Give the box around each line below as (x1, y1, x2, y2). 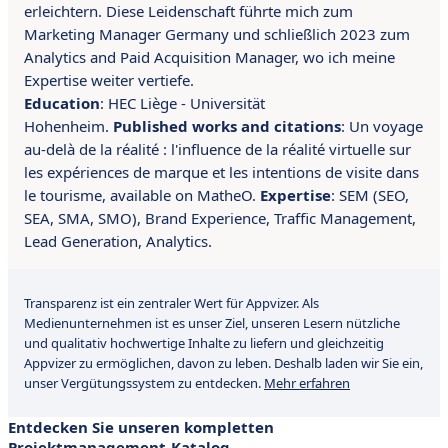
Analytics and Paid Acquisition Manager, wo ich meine (24, 47, 395, 68)
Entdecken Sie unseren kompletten (8, 417, 274, 438)
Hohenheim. (24, 116, 113, 137)
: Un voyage (341, 116, 423, 137)
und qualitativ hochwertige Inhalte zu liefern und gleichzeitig (24, 334, 384, 353)
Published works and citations (113, 116, 341, 137)
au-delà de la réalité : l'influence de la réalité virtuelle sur (24, 139, 411, 160)
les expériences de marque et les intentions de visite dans (24, 162, 419, 183)
